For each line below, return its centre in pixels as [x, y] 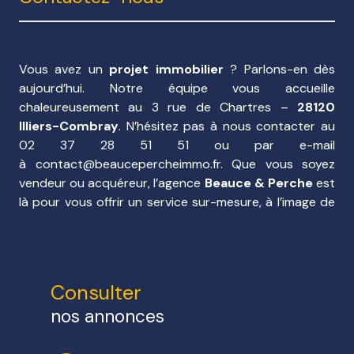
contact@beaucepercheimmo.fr [128, 164]
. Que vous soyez [277, 164]
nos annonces [107, 317]
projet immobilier [166, 70]
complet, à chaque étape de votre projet [175, 17]
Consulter [96, 293]
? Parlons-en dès [279, 70]
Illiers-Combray [69, 126]
